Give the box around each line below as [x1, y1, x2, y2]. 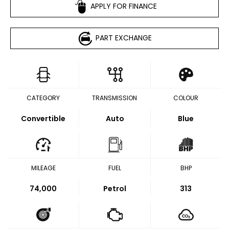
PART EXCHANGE [95, 32, 152, 43]
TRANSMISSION [92, 94, 137, 102]
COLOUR [173, 94, 198, 102]
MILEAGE [31, 164, 56, 172]
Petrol [103, 184, 126, 194]
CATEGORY [27, 94, 60, 102]
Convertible [21, 113, 66, 124]
